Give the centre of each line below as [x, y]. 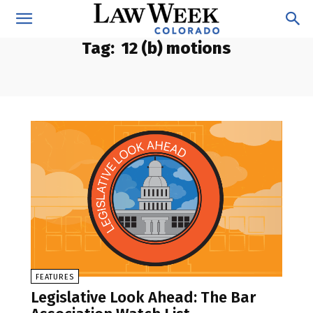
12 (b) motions [176, 48]
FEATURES [55, 277]
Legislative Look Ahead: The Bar [143, 298]
